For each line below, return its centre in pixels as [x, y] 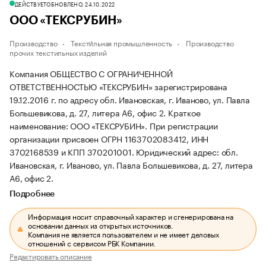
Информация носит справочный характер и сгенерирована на [131, 216]
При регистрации [183, 125]
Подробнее [32, 194]
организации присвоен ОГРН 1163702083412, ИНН [109, 138]
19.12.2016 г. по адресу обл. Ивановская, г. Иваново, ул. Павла [130, 99]
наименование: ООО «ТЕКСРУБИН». [80, 125]
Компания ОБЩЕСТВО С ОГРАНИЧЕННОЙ [91, 73]
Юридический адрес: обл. [187, 151]
